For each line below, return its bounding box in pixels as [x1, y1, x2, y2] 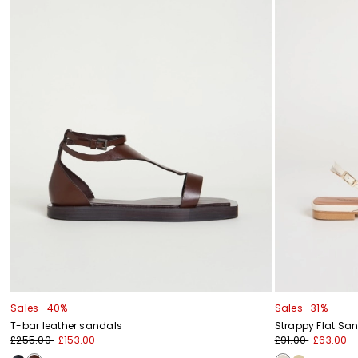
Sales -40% [10, 300, 68, 315]
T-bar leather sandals [10, 318, 123, 332]
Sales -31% [274, 300, 328, 315]
